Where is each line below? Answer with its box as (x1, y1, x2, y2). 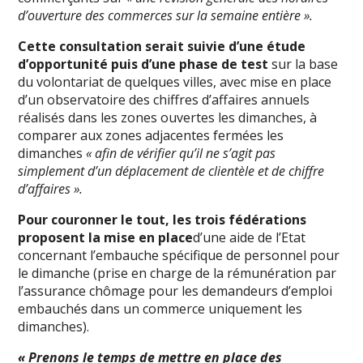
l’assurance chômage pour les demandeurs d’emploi (18, 282, 333, 300)
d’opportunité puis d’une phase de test (18, 55, 272, 73)
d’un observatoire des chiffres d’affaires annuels (18, 91, 310, 109)
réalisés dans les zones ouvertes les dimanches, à (18, 109, 318, 126)
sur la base (271, 55, 339, 73)
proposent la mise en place (18, 228, 194, 246)
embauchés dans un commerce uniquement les (18, 300, 303, 318)
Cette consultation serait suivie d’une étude (18, 37, 306, 55)
